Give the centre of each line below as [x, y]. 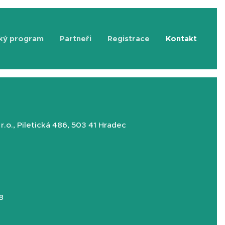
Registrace [129, 38]
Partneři [76, 38]
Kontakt [181, 38]
